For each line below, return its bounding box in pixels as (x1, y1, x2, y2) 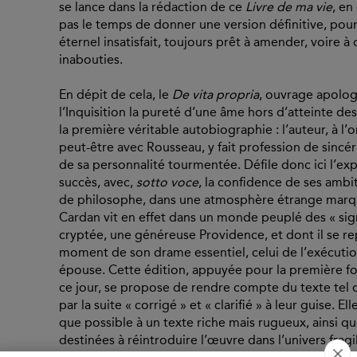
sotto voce (136, 175, 198, 190)
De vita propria (172, 87, 259, 103)
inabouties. (59, 52, 123, 68)
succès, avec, (59, 175, 136, 190)
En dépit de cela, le (59, 87, 172, 103)
